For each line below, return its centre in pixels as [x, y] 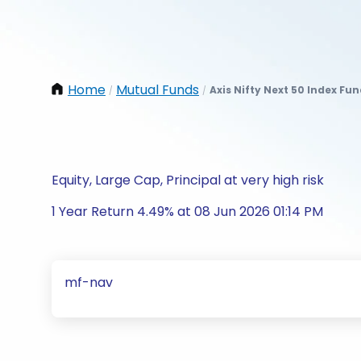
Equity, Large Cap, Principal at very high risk [188, 180]
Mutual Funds [158, 90]
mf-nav [89, 282]
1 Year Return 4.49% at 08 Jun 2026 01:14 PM [187, 212]
